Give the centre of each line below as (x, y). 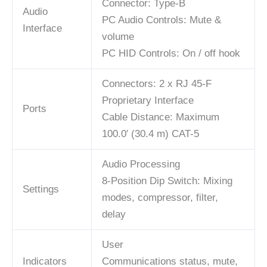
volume (118, 37)
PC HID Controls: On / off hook (171, 54)
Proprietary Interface (148, 101)
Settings (41, 190)
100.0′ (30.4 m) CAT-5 (150, 134)
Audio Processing (141, 164)
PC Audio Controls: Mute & (162, 20)
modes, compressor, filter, (160, 198)
